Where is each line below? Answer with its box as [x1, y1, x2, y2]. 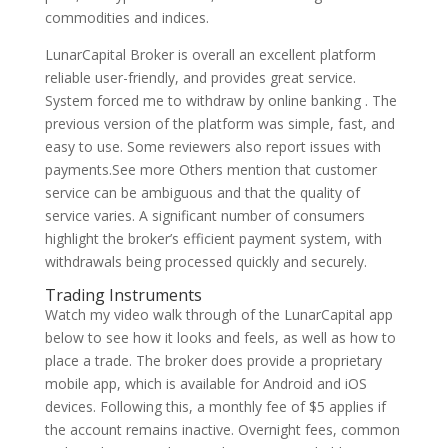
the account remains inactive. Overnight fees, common [44, 420, 400, 439]
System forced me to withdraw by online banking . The [44, 91, 397, 110]
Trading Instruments [44, 284, 202, 306]
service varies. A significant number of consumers [44, 206, 365, 225]
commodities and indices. [44, 8, 209, 27]
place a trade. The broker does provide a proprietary [44, 351, 382, 370]
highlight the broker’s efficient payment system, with [44, 229, 382, 248]
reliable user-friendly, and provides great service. [44, 68, 356, 87]
